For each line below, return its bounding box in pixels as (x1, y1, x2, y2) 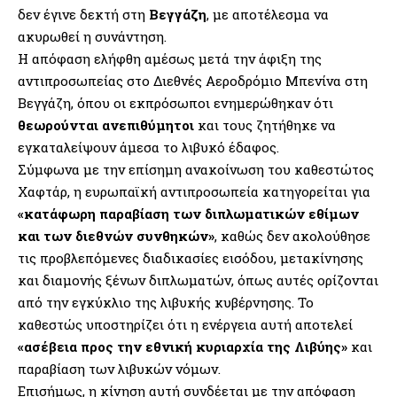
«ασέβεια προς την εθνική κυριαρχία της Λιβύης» (18, 338, 347, 356)
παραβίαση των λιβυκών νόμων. (18, 360, 221, 378)
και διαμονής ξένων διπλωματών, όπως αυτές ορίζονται (18, 271, 378, 290)
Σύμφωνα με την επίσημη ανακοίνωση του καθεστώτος (18, 160, 374, 179)
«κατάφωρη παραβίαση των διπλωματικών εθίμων (18, 205, 359, 223)
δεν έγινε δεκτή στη (18, 5, 145, 24)
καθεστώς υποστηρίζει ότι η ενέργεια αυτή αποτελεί (18, 315, 353, 334)
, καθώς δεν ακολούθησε (214, 227, 370, 245)
